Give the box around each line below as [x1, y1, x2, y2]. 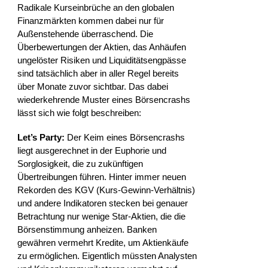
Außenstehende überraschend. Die [17, 28, 154, 39]
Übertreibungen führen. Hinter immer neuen [17, 172, 187, 182]
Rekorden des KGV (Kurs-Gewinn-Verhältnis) [17, 185, 196, 196]
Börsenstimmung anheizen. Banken [17, 224, 157, 235]
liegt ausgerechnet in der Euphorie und [17, 145, 167, 156]
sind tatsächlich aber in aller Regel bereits [17, 68, 179, 78]
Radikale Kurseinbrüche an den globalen [17, 2, 175, 13]
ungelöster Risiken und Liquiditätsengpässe [17, 54, 187, 65]
